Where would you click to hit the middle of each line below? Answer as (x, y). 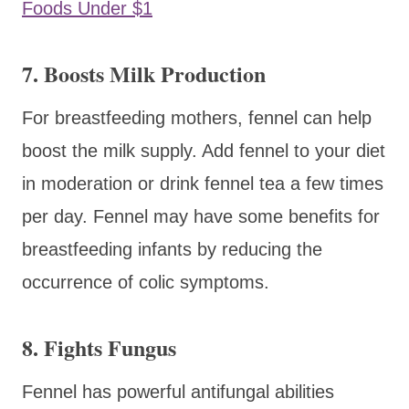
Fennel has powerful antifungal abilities (178, 391)
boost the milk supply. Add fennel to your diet (204, 150)
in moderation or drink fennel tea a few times (203, 183)
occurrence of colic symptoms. (146, 282)
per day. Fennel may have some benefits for (201, 216)
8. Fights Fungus (99, 347)
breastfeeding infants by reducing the (172, 249)
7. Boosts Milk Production (144, 73)
